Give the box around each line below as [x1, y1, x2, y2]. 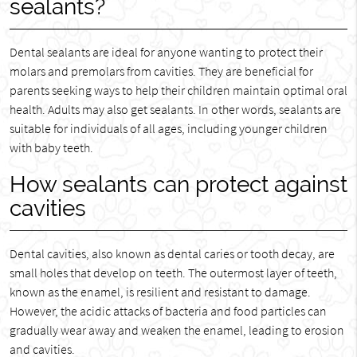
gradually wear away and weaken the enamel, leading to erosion [9, 322, 344, 338]
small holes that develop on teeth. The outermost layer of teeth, [9, 265, 337, 280]
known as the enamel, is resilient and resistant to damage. [9, 284, 311, 300]
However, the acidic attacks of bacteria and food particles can [9, 303, 327, 319]
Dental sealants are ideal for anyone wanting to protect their [9, 44, 323, 60]
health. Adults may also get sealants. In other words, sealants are [9, 101, 341, 117]
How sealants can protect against [9, 171, 347, 198]
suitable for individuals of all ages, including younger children [9, 120, 328, 136]
